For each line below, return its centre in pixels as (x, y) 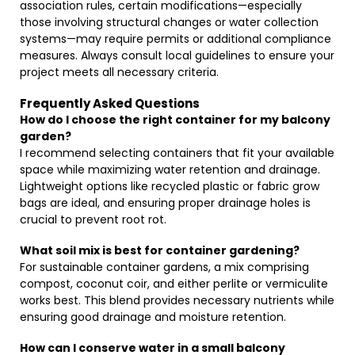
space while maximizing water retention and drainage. (170, 170)
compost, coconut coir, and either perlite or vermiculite (174, 284)
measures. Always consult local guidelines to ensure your (177, 55)
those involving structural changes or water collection (169, 22)
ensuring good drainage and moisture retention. (153, 317)
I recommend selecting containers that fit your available (177, 153)
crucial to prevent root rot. (93, 219)
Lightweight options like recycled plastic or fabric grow (170, 186)
